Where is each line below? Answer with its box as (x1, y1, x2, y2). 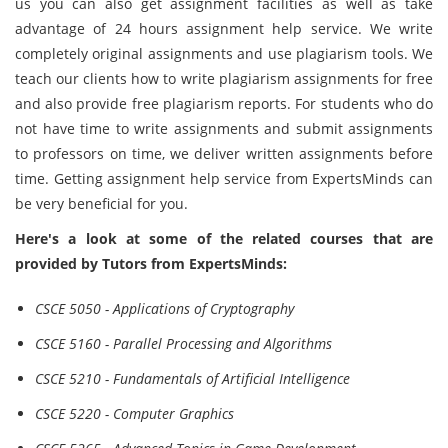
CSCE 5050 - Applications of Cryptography (35, 299, 294, 318)
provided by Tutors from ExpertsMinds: (15, 254, 287, 273)
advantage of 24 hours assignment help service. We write (15, 19, 433, 38)
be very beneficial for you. (15, 194, 188, 213)
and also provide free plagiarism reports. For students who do (15, 94, 433, 113)
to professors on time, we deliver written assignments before (15, 144, 433, 163)
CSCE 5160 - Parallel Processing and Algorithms (35, 334, 332, 353)
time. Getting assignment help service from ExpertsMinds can (15, 169, 433, 188)
